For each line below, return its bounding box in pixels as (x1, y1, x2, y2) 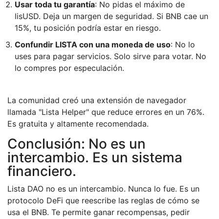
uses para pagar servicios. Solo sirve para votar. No (15, 51, 206, 62)
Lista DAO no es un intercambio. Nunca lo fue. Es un (7, 184, 199, 194)
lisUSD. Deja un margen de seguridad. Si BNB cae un (15, 11, 208, 22)
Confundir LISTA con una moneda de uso (15, 40, 171, 50)
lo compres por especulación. (15, 63, 124, 73)
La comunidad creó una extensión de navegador (7, 95, 186, 106)
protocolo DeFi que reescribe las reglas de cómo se (7, 196, 199, 206)
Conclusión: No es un (7, 135, 146, 153)
